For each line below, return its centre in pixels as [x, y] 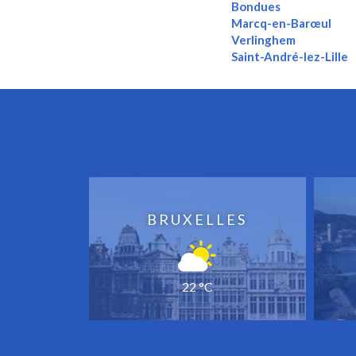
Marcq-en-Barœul [282, 23]
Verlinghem [264, 40]
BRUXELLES [197, 220]
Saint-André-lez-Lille [290, 57]
